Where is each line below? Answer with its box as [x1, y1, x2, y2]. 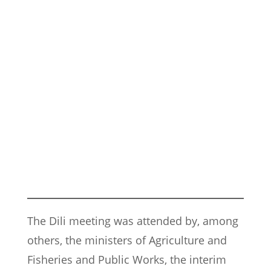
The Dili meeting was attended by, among [27, 214, 238, 229]
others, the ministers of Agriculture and [27, 233, 227, 248]
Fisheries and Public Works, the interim [27, 252, 226, 267]
